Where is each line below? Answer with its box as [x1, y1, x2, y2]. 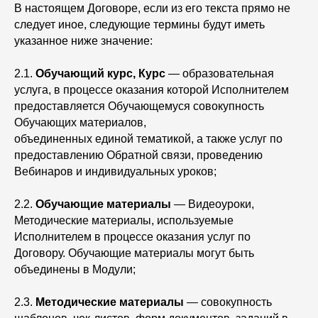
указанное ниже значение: [14, 35, 155, 47]
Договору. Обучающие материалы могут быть [14, 247, 254, 259]
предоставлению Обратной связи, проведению [14, 149, 263, 161]
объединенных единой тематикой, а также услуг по [14, 133, 283, 145]
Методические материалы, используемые [14, 214, 234, 226]
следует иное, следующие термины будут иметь [14, 18, 265, 31]
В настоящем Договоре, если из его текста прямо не [14, 2, 290, 14]
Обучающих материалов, [14, 116, 146, 128]
